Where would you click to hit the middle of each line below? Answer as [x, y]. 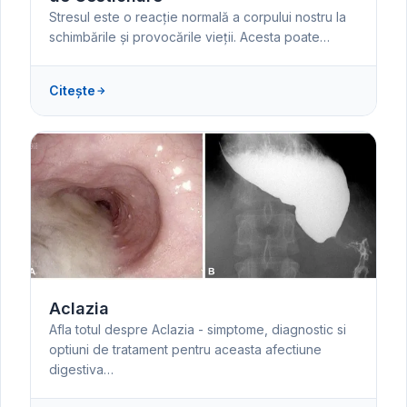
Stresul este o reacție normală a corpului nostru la [198, 16]
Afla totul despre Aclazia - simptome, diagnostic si [198, 330]
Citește [72, 90]
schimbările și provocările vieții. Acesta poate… [189, 36]
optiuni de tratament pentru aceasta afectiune [185, 350]
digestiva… [81, 370]
